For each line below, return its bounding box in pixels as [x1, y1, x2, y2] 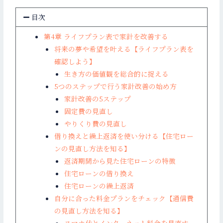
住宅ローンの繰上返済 [64, 181, 134, 191]
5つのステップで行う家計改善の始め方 [54, 81, 177, 92]
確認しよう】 [54, 56, 96, 67]
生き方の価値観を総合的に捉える [64, 69, 169, 79]
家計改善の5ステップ [64, 94, 131, 104]
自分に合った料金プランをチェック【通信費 [54, 193, 194, 204]
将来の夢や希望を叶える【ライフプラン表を [54, 44, 194, 54]
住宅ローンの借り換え [64, 168, 134, 179]
